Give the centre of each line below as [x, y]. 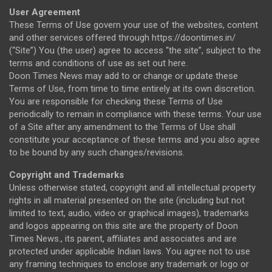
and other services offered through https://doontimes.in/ [122, 37]
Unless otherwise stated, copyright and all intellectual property [132, 187]
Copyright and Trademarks [66, 175]
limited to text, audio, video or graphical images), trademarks [129, 213]
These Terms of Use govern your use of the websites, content [134, 25]
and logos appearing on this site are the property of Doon [124, 226]
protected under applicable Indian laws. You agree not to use [130, 251]
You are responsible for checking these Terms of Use [116, 101]
